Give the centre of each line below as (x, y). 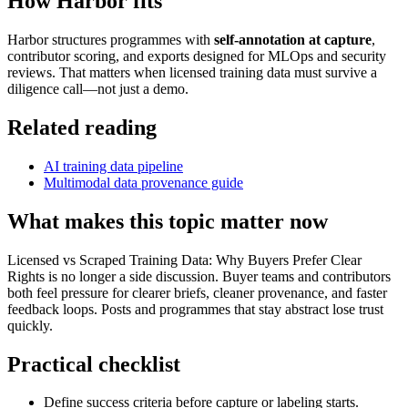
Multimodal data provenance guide (143, 182)
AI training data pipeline (113, 166)
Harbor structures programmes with (111, 40)
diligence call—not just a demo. (98, 89)
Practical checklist (94, 364)
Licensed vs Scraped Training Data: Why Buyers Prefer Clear (184, 260)
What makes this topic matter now (168, 221)
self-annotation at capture (293, 40)
